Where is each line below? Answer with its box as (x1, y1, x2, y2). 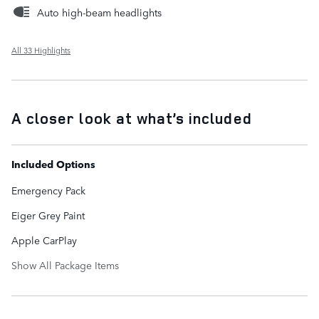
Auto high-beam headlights (37, 4, 162, 19)
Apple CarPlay (11, 232, 77, 247)
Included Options (11, 156, 95, 171)
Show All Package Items (11, 257, 119, 272)
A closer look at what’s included (11, 108, 252, 128)
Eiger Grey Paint (11, 207, 85, 222)
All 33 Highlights (11, 43, 70, 56)
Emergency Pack (11, 182, 85, 197)
